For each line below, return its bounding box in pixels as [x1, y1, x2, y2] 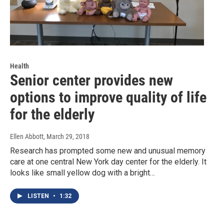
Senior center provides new [10, 71, 173, 89]
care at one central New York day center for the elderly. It [10, 156, 206, 166]
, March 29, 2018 [43, 132, 89, 140]
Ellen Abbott [10, 132, 43, 140]
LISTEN [27, 192, 50, 199]
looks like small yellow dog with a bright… [10, 167, 155, 177]
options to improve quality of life [10, 88, 206, 106]
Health [10, 61, 29, 70]
